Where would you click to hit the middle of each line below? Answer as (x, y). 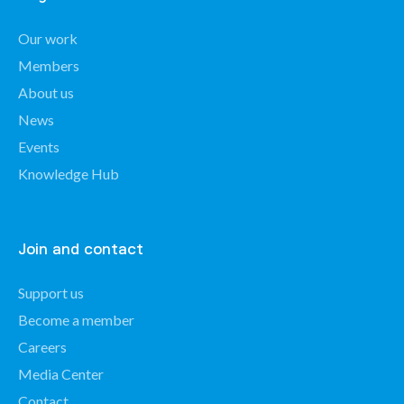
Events (39, 147)
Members (49, 65)
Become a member (76, 320)
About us (46, 92)
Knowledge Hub (69, 174)
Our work (48, 38)
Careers (42, 347)
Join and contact (81, 249)
